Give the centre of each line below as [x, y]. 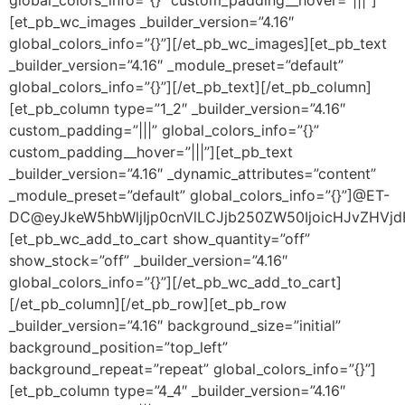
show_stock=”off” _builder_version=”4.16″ [148, 260]
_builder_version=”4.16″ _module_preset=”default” [176, 65]
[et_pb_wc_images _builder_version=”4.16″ [151, 21]
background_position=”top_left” [118, 347]
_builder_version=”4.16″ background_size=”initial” [175, 325]
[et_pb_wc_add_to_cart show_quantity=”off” [160, 238]
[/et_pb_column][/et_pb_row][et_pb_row [148, 303]
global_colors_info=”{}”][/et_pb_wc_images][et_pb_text [198, 43]
